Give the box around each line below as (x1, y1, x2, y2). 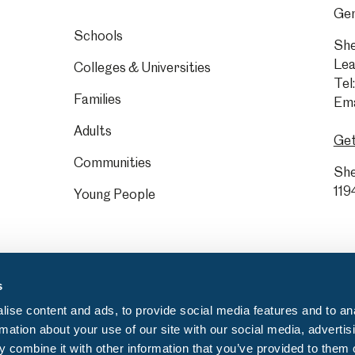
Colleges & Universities (73, 59, 211, 75)
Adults (73, 123, 112, 139)
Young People (73, 186, 155, 202)
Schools (73, 28, 123, 44)
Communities (73, 155, 151, 170)
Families (73, 91, 121, 107)
